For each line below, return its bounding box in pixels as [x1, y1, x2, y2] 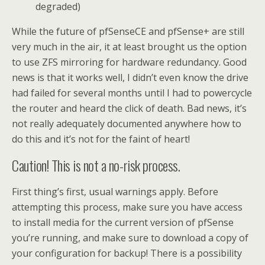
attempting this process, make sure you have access [12, 200, 243, 214]
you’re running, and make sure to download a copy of [12, 231, 248, 244]
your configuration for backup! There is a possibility [12, 246, 242, 260]
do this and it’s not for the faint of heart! [12, 132, 190, 146]
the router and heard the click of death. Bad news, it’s [12, 101, 247, 115]
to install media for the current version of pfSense [12, 215, 234, 229]
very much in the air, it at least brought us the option [12, 40, 247, 53]
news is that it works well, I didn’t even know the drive [12, 70, 248, 84]
